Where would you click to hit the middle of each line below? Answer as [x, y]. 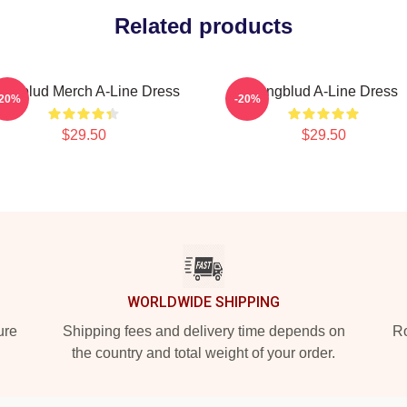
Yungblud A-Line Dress [323, 91]
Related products [203, 26]
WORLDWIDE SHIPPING [203, 302]
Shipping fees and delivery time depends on [203, 331]
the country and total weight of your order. [203, 353]
